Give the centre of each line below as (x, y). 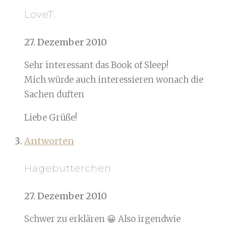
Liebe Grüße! (51, 117)
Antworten (49, 141)
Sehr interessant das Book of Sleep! (96, 65)
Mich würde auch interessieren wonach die (114, 79)
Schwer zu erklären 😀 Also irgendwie (102, 219)
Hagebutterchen (68, 168)
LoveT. (40, 14)
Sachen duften (54, 94)
